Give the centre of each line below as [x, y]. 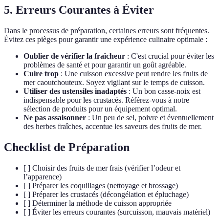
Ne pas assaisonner [55, 118]
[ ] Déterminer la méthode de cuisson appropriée [98, 203]
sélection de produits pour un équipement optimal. [100, 109]
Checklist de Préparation [67, 147]
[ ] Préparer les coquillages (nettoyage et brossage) [101, 185]
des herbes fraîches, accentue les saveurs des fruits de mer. [113, 127]
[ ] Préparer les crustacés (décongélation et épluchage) [106, 194]
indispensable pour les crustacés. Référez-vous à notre [106, 100]
